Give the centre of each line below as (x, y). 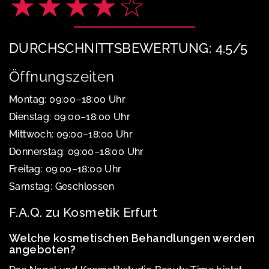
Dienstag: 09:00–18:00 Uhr (70, 116)
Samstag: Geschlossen (62, 186)
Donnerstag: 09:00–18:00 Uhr (77, 151)
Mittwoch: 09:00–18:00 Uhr (71, 134)
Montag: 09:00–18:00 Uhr (68, 99)
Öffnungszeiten (62, 76)
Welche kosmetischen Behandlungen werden (132, 238)
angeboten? (43, 249)
